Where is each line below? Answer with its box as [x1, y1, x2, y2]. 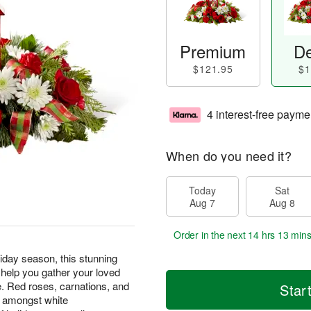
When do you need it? [166, 146, 292, 165]
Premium [180, 39, 246, 63]
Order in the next [174, 228, 249, 242]
